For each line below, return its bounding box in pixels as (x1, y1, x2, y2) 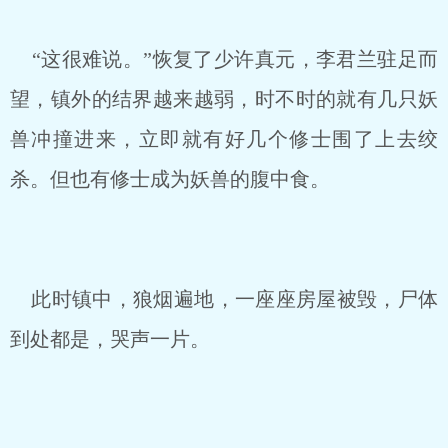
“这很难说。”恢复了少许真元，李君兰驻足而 (10, 48, 438, 70)
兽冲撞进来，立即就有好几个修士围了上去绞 (10, 128, 438, 150)
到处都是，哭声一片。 (10, 328, 210, 350)
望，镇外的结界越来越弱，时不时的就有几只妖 (10, 88, 438, 110)
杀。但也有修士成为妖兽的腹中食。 (10, 168, 330, 190)
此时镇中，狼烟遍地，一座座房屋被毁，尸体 (10, 288, 438, 310)
